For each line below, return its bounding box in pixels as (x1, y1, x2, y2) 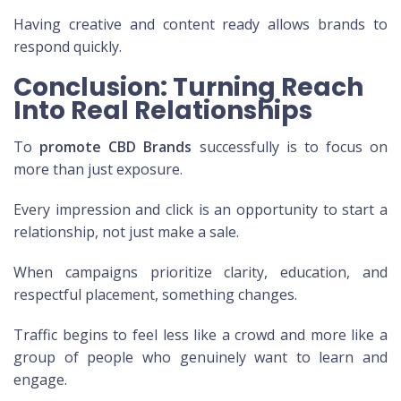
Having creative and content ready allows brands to (13, 14, 388, 35)
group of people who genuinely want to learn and (13, 347, 388, 368)
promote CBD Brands (39, 137, 192, 158)
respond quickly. (13, 37, 122, 57)
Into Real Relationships (13, 93, 312, 129)
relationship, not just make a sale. (13, 222, 239, 243)
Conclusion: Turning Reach (13, 70, 363, 106)
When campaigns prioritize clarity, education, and (13, 262, 388, 283)
